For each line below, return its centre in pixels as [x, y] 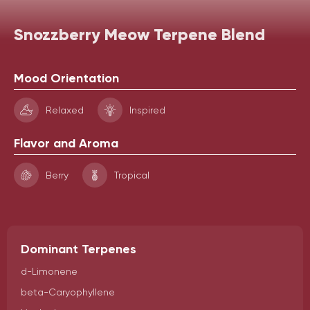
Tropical [132, 175]
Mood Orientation [66, 78]
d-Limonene [49, 271]
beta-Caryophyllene [68, 292]
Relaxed [65, 110]
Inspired [147, 110]
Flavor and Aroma [66, 143]
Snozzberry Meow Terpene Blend [139, 34]
